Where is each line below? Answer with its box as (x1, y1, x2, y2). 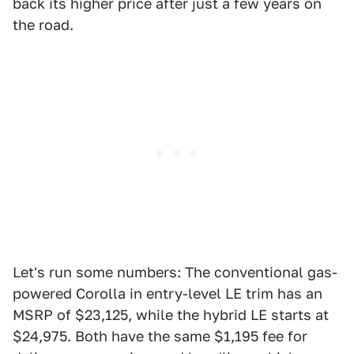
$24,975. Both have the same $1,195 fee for (13, 327, 307, 345)
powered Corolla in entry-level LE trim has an (13, 284, 322, 302)
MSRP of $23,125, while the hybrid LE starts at (13, 306, 329, 323)
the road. (13, 16, 73, 33)
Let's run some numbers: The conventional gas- (13, 263, 337, 281)
